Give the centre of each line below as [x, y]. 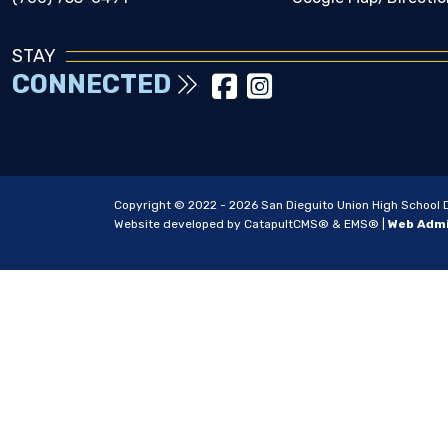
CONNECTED [94, 84]
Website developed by [179, 224]
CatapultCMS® [286, 224]
